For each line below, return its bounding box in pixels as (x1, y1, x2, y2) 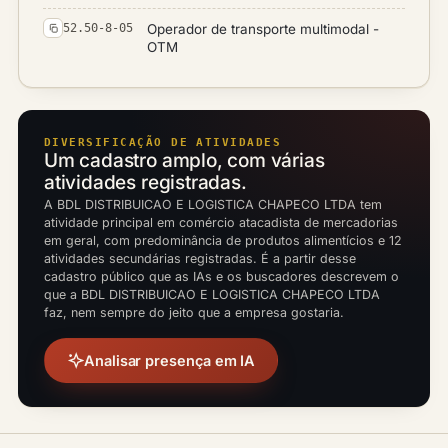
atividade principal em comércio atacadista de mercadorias (44, 214, 398, 230)
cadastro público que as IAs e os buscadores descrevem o (44, 268, 399, 284)
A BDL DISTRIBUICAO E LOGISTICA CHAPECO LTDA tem (44, 196, 382, 212)
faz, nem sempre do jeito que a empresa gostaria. (44, 304, 344, 320)
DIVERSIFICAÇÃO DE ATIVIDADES (44, 135, 282, 148)
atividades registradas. (44, 170, 247, 194)
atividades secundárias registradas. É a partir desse (44, 250, 356, 266)
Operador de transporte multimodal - (147, 20, 379, 37)
